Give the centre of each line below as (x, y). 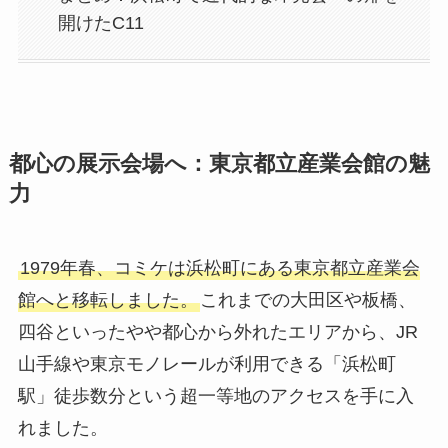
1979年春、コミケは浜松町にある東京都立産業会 (219, 268)
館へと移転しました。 (107, 300)
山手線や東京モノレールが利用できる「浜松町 (206, 364)
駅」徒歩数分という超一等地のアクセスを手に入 (215, 396)
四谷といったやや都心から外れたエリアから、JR (217, 332)
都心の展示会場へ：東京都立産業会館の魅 (219, 164)
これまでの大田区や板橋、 (307, 300)
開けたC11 (101, 22)
